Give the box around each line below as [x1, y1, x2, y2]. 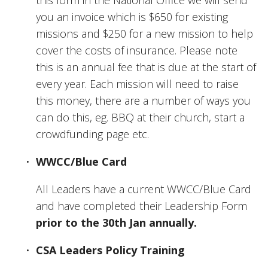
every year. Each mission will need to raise [36, 76, 239, 91]
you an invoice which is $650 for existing [36, 9, 228, 24]
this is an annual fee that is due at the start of [36, 59, 256, 74]
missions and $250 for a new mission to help [36, 26, 253, 41]
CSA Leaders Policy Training [36, 242, 185, 257]
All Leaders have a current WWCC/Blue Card [36, 181, 251, 196]
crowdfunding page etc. [36, 126, 152, 141]
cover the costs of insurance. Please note [36, 42, 237, 57]
